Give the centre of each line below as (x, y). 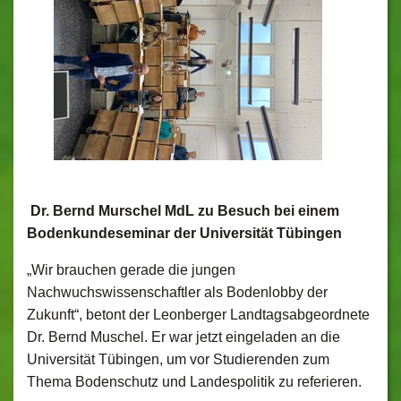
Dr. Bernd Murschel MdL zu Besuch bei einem (185, 211)
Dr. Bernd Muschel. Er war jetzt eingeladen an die (183, 337)
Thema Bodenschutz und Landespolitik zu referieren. (194, 382)
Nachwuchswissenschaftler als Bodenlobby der (177, 292)
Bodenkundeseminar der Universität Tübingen (184, 233)
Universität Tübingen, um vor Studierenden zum (178, 359)
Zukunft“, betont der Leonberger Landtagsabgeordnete (198, 315)
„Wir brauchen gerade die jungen (131, 270)
